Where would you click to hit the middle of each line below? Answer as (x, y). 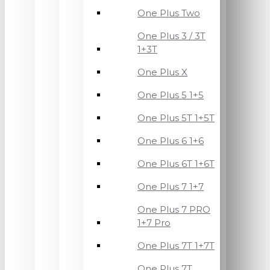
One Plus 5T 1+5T (176, 118)
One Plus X (162, 72)
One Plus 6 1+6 (171, 141)
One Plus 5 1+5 (171, 95)
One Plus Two (169, 13)
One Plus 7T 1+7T (176, 246)
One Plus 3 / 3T (171, 36)
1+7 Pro (154, 223)
